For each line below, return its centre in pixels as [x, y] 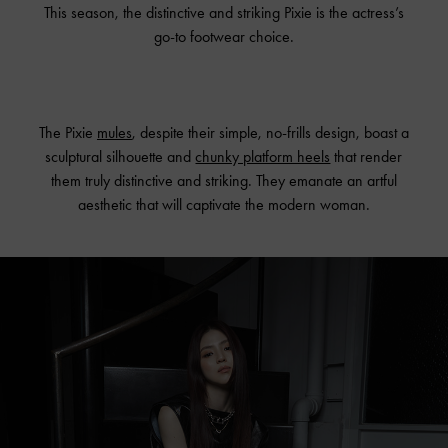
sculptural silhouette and [120, 156]
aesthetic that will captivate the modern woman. [223, 204]
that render [366, 156]
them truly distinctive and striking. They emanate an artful [223, 180]
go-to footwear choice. [223, 36]
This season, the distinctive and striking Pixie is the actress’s [223, 12]
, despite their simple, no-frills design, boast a [270, 132]
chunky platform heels [263, 156]
